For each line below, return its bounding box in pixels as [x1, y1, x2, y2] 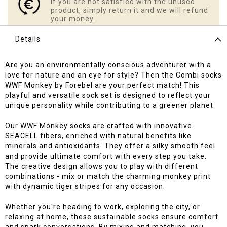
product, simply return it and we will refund [51, 6, 208, 15]
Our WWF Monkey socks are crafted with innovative [5, 122, 192, 130]
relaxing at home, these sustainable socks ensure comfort [5, 213, 218, 221]
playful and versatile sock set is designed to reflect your [5, 91, 211, 100]
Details [15, 35, 41, 44]
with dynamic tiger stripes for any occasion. [5, 182, 165, 191]
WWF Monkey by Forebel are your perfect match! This [5, 81, 200, 90]
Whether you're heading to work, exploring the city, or [5, 203, 200, 211]
